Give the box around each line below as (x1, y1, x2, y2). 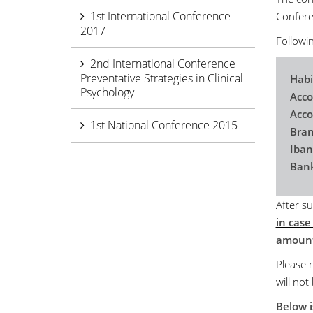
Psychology (80, 85, 134, 101)
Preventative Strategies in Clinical (80, 71, 243, 87)
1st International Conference (90, 8, 231, 24)
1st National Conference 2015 (90, 117, 238, 133)
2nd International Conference (90, 56, 235, 72)
